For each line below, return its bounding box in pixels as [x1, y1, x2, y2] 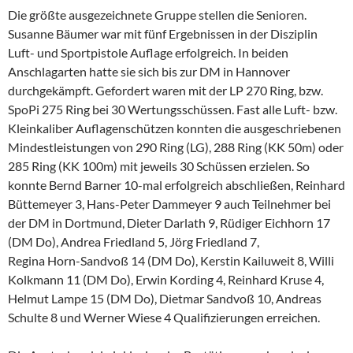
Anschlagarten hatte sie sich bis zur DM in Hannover [8, 64, 290, 80]
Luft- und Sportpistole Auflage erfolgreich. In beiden [8, 45, 288, 61]
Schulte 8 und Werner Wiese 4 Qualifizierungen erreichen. [8, 310, 320, 325]
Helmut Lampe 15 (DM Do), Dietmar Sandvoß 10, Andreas [8, 291, 321, 307]
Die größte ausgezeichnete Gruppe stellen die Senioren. [8, 7, 307, 23]
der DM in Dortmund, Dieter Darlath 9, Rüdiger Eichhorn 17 [8, 215, 330, 231]
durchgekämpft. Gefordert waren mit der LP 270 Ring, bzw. [8, 83, 323, 98]
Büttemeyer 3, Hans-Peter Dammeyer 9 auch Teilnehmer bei [8, 196, 331, 212]
